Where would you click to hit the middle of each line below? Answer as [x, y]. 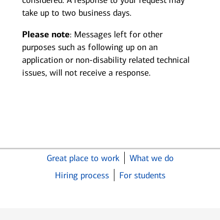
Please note [46, 35]
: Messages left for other [116, 35]
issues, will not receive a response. [86, 73]
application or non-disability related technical [106, 60]
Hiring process [82, 176]
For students [142, 176]
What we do [151, 158]
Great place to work [83, 158]
